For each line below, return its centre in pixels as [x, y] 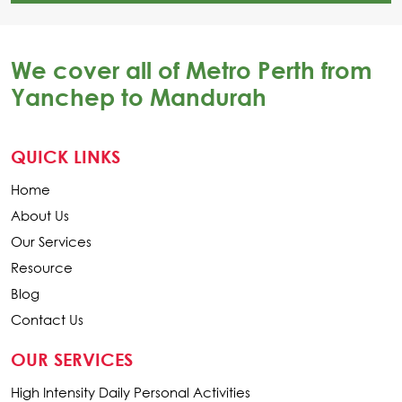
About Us [40, 215]
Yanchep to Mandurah [139, 96]
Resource [42, 267]
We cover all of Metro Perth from [191, 70]
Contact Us [47, 319]
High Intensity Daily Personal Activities [131, 392]
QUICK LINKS [66, 156]
